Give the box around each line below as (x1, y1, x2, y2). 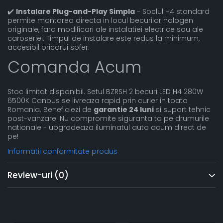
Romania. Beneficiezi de (7, 105, 94, 114)
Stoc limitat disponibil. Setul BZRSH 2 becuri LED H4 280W (7, 87, 203, 97)
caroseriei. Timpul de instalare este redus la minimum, (7, 33, 200, 43)
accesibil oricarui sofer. (7, 42, 90, 52)
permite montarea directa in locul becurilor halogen (7, 15, 193, 25)
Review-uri (7, 169, 54, 181)
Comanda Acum (7, 56, 141, 78)
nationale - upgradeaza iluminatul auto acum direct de (7, 122, 206, 132)
